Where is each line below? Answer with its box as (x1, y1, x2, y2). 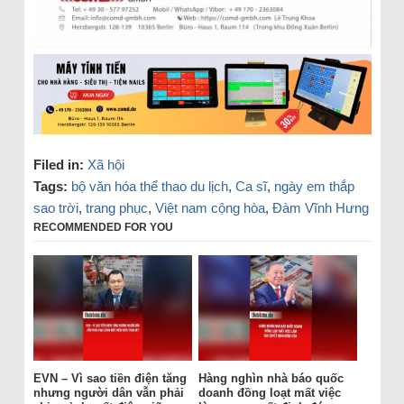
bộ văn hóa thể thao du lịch (70, 178, 228, 194)
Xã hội (87, 156, 124, 172)
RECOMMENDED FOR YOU (32, 220, 173, 234)
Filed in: (32, 156, 84, 172)
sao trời (32, 199, 78, 216)
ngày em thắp (273, 178, 354, 194)
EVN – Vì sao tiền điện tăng (32, 372, 187, 386)
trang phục (85, 199, 148, 216)
